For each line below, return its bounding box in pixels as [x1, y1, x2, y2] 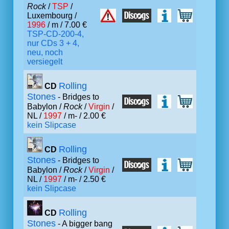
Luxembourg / [27, 11, 77, 20]
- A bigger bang [56, 219, 112, 228]
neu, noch [27, 48, 63, 57]
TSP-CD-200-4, [27, 30, 84, 38]
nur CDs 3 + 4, [27, 39, 79, 48]
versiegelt [27, 57, 62, 66]
